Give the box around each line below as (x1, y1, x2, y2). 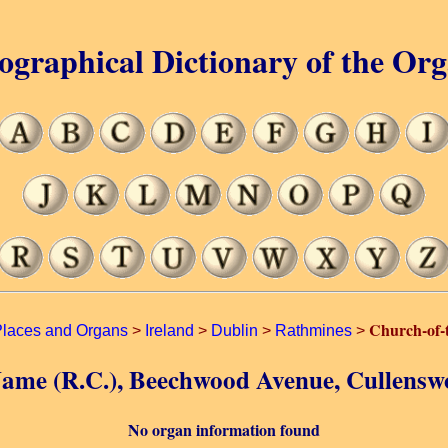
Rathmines (275, 322, 352, 339)
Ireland (145, 322, 194, 339)
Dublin (211, 322, 258, 339)
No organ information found (128, 418, 320, 441)
